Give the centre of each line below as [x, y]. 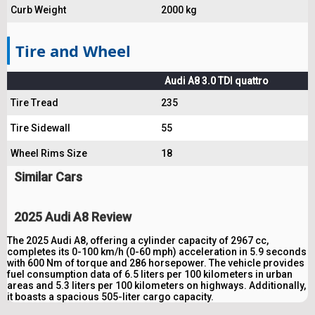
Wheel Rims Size [49, 153]
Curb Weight [38, 9]
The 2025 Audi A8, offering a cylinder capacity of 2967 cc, [138, 240]
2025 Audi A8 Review [73, 217]
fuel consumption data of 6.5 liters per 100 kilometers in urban [150, 274]
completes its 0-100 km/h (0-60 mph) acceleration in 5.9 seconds [157, 251]
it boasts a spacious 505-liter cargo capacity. [110, 296]
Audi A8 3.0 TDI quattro [217, 81]
